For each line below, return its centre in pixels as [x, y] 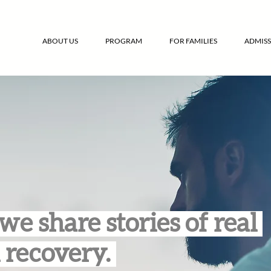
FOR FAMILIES [194, 41]
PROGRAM [124, 41]
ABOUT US [60, 41]
